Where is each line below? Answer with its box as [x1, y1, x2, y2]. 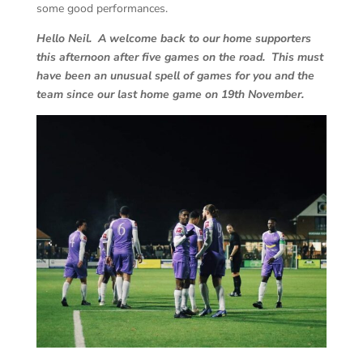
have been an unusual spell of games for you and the [36, 67, 314, 83]
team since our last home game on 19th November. [36, 86, 304, 102]
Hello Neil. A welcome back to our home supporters [36, 30, 311, 46]
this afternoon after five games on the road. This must [36, 49, 323, 65]
